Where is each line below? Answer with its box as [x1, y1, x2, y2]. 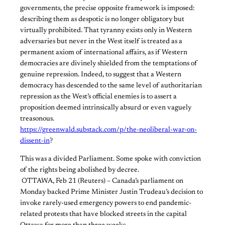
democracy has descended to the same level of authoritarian [20, 82, 202, 90]
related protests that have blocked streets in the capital [20, 211, 187, 218]
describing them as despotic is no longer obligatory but [20, 16, 184, 24]
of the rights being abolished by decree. [20, 167, 139, 174]
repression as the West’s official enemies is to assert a [20, 93, 177, 101]
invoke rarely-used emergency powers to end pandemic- [20, 200, 191, 207]
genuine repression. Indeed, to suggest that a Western [20, 71, 181, 79]
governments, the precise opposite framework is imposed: [20, 5, 195, 13]
